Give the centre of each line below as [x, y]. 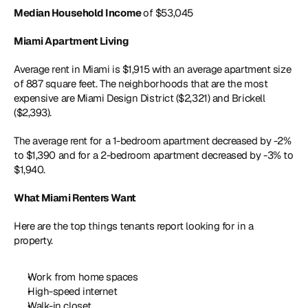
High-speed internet [74, 291]
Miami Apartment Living [71, 41]
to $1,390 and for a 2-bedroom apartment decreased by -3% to [154, 155]
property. [33, 240]
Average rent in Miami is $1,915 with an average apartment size [153, 69]
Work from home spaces [83, 277]
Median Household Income [79, 13]
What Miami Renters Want [75, 198]
